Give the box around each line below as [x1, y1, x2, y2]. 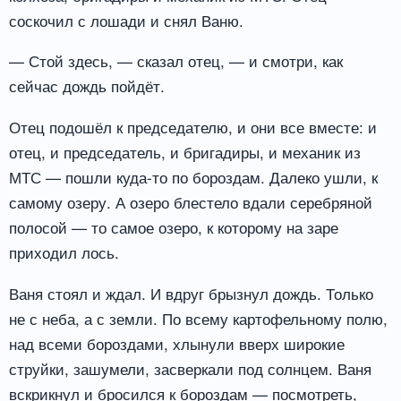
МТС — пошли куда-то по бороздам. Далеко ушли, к [9, 166, 378, 189]
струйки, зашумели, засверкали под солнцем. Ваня [9, 357, 371, 380]
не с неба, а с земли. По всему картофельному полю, [9, 307, 388, 330]
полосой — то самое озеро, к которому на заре [9, 216, 338, 239]
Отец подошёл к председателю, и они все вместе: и [9, 115, 377, 139]
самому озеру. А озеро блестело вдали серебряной [9, 191, 372, 214]
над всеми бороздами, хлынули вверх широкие [9, 332, 345, 355]
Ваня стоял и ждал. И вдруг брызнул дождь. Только [9, 282, 373, 305]
